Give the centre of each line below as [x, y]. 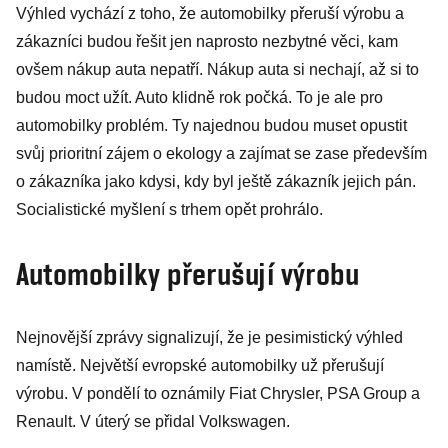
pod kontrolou [356, 59]
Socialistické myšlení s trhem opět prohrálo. [169, 209]
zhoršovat [336, 123]
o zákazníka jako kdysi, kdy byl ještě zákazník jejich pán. [216, 181]
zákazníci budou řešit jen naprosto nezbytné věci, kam [207, 41]
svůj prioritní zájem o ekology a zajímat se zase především [221, 153]
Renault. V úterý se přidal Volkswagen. [153, 421]
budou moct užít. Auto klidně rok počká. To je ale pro [199, 97]
